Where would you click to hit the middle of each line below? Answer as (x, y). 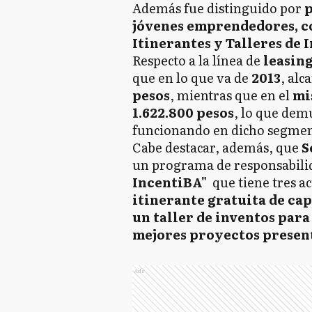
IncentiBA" (171, 182)
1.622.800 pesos (183, 112)
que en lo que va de (190, 78)
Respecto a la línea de (196, 60)
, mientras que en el (229, 95)
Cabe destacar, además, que (215, 147)
